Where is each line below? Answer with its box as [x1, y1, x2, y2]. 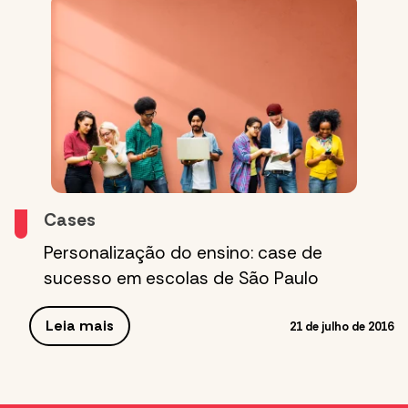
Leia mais [46, 316, 114, 336]
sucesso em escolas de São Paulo [44, 267, 319, 291]
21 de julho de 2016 [290, 318, 393, 334]
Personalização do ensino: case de [44, 241, 322, 265]
